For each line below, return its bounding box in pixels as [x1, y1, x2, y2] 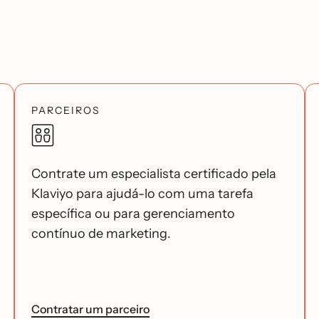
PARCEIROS [31, 103, 100, 117]
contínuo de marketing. [31, 225, 171, 241]
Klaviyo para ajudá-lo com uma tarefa [31, 185, 253, 202]
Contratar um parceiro [31, 301, 150, 316]
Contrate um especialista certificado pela [31, 165, 276, 182]
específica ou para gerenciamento [31, 205, 235, 221]
